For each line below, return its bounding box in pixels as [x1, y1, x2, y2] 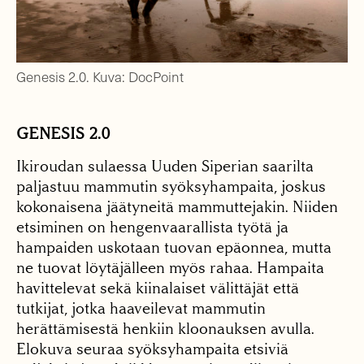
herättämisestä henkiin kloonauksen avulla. [16, 319, 314, 339]
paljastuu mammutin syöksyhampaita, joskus [16, 177, 326, 197]
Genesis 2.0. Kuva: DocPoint [16, 67, 184, 87]
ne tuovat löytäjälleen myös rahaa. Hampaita [16, 258, 324, 278]
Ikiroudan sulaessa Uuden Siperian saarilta [16, 157, 314, 176]
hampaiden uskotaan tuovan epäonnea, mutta [16, 238, 331, 258]
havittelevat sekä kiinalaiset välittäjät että [16, 279, 299, 298]
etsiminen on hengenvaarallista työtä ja [16, 218, 288, 237]
